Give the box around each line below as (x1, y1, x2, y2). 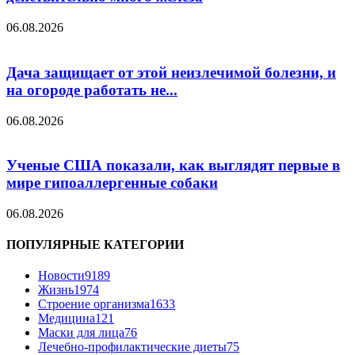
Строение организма (38, 297, 150, 311)
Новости (38, 269, 85, 283)
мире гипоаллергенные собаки (6, 174, 218, 192)
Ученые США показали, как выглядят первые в (6, 157, 340, 174)
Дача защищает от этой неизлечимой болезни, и (6, 63, 336, 81)
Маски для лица (38, 326, 124, 340)
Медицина (38, 311, 95, 326)
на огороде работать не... (6, 81, 177, 98)
